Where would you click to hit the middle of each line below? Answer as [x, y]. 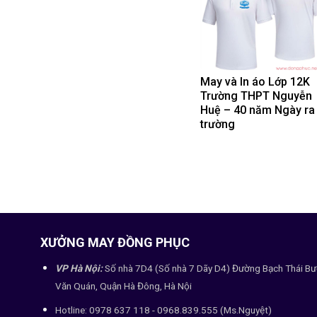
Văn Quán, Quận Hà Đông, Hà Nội [124, 286]
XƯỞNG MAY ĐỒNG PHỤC [115, 242]
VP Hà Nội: [79, 268]
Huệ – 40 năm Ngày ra [258, 110]
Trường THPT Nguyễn [256, 96]
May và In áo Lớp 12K [255, 82]
